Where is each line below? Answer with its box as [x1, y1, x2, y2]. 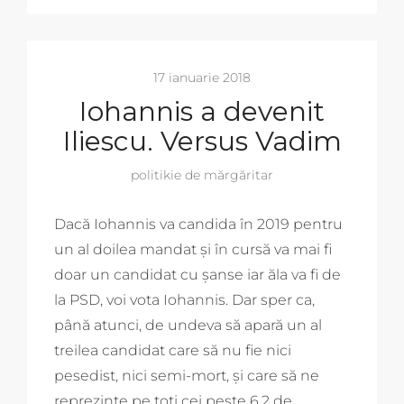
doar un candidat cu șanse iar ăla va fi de [54, 265, 341, 283]
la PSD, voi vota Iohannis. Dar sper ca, [54, 290, 315, 308]
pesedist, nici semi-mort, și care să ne [54, 366, 319, 384]
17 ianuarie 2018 [153, 69, 251, 86]
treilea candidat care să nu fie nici [54, 341, 291, 359]
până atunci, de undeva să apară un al [54, 316, 322, 334]
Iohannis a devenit [79, 94, 325, 128]
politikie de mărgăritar [131, 166, 273, 183]
